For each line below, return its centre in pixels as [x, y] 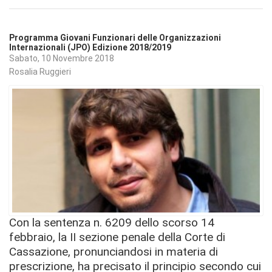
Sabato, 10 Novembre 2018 [62, 59]
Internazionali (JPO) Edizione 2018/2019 [90, 47]
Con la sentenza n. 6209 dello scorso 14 [112, 222]
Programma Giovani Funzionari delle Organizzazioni [115, 38]
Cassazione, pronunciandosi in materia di [114, 251]
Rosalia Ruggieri [40, 71]
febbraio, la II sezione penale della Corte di [117, 237]
